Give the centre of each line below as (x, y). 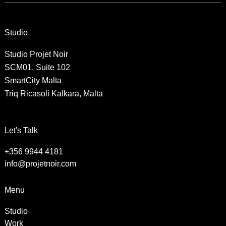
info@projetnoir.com (40, 163)
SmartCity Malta (33, 81)
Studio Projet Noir (36, 54)
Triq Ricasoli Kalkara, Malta (53, 94)
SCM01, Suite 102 (37, 68)
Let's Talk (21, 130)
